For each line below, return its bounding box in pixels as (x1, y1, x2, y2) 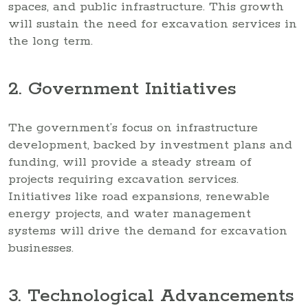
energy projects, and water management (8, 206, 251, 221)
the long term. (8, 33, 93, 49)
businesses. (8, 240, 74, 256)
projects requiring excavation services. (8, 171, 239, 187)
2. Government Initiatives (8, 77, 236, 102)
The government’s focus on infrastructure (8, 120, 258, 135)
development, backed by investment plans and (8, 137, 292, 153)
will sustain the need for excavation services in (8, 16, 297, 32)
